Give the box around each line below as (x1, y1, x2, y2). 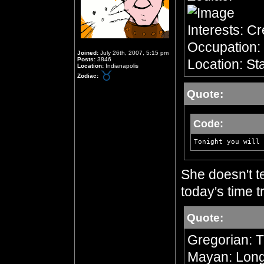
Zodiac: (77, 72, 98, 79)
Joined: (77, 49, 98, 56)
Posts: (77, 56, 95, 62)
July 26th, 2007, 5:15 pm (98, 49, 169, 56)
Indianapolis (104, 62, 138, 69)
